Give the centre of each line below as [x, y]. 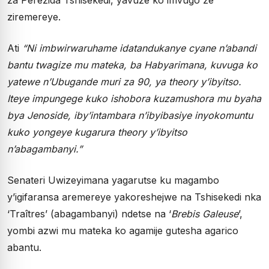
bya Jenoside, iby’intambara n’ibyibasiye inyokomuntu [130, 115]
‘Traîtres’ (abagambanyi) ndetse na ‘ [89, 213]
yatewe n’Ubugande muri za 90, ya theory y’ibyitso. [124, 81]
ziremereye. [34, 17]
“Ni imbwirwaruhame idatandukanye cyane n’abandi [139, 48]
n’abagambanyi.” [45, 149]
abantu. [24, 247]
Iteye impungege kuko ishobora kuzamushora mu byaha [134, 98]
